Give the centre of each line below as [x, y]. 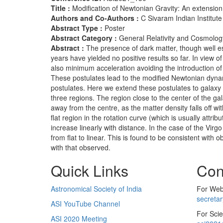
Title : [61, 8]
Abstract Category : [85, 38]
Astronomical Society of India [96, 189]
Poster [115, 28]
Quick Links [90, 171]
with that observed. [81, 148]
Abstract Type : [78, 28]
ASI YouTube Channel [85, 204]
